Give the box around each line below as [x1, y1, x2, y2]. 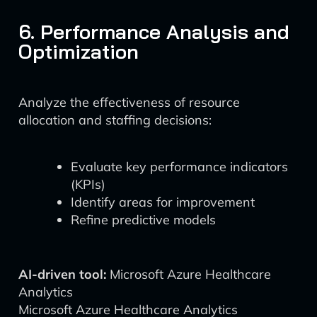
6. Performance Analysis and [18, 19, 289, 44]
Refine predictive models [71, 212, 216, 228]
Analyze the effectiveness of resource [18, 94, 240, 110]
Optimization [18, 39, 139, 64]
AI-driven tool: [18, 266, 106, 282]
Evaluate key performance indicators [71, 158, 288, 175]
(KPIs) [71, 176, 105, 192]
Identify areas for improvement [71, 194, 255, 210]
